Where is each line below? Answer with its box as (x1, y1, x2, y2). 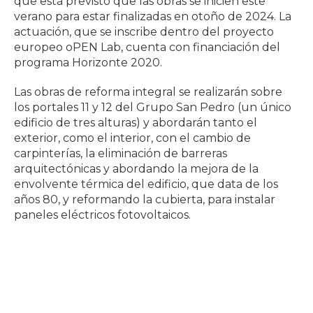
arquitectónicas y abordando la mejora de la (14, 162, 259, 176)
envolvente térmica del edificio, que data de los (14, 177, 278, 191)
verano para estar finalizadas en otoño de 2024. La (14, 10, 291, 24)
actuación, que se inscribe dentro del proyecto (14, 25, 274, 39)
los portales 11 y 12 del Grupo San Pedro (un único (14, 101, 291, 115)
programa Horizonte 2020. (14, 56, 162, 70)
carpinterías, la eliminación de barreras (14, 147, 227, 161)
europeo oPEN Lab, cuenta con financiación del (14, 41, 280, 54)
